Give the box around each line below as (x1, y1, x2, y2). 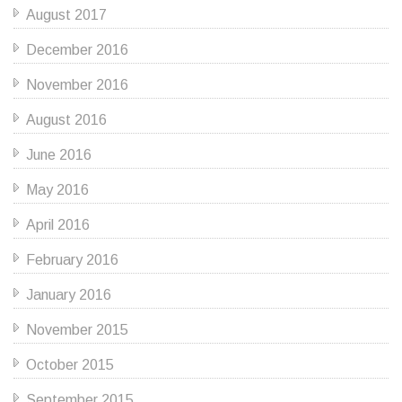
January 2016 (26, 286, 111, 302)
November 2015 (26, 321, 128, 337)
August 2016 (26, 111, 107, 127)
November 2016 (26, 76, 128, 92)
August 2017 (26, 6, 107, 22)
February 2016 (26, 251, 118, 267)
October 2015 (26, 356, 114, 372)
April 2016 (26, 216, 90, 232)
